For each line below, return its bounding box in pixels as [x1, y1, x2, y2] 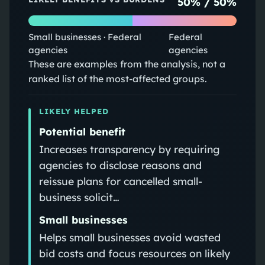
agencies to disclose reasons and [38, 158, 202, 172]
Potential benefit [38, 125, 125, 138]
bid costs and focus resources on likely [38, 246, 230, 260]
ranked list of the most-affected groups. [28, 72, 207, 85]
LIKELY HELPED [38, 106, 109, 116]
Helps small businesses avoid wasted [38, 230, 221, 244]
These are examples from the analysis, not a [28, 57, 225, 70]
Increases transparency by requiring [38, 142, 219, 156]
